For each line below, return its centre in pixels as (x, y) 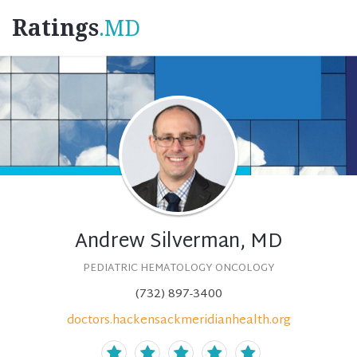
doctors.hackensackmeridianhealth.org (178, 321)
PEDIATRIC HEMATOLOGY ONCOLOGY (178, 269)
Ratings (55, 28)
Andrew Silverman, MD (178, 242)
